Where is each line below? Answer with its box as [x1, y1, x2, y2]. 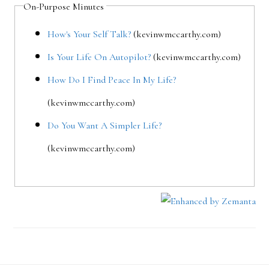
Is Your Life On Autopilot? [47, 50, 151, 63]
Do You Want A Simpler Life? [47, 119, 162, 131]
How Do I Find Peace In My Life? [47, 73, 177, 86]
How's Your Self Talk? [47, 28, 131, 40]
